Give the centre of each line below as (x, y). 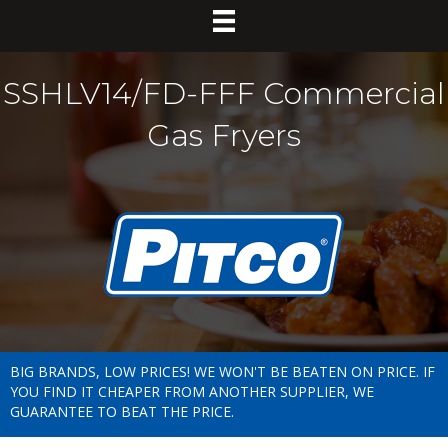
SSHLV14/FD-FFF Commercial (224, 93)
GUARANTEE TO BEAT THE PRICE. (122, 412)
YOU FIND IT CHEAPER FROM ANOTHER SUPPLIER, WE (192, 392)
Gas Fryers (224, 135)
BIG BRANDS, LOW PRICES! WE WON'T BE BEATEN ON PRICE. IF (222, 372)
